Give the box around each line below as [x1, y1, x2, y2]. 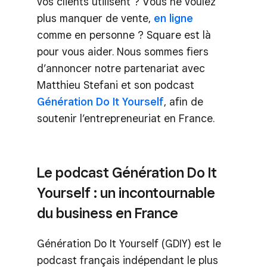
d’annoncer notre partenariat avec [37, 61, 205, 74]
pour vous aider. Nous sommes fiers [37, 45, 209, 58]
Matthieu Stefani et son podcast [37, 78, 194, 91]
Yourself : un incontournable [37, 184, 215, 201]
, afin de [164, 95, 203, 108]
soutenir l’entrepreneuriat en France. [37, 111, 215, 125]
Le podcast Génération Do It [37, 163, 217, 181]
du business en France [37, 204, 178, 222]
